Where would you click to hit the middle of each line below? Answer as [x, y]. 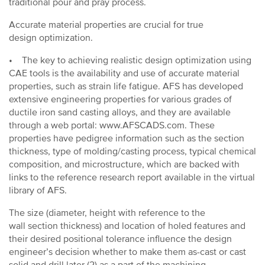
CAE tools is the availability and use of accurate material [124, 73]
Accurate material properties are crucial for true [106, 25]
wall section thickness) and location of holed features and [127, 226]
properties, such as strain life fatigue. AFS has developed [126, 86]
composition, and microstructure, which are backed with [124, 164]
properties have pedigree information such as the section [127, 138]
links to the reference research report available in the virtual [132, 177]
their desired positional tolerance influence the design [120, 239]
